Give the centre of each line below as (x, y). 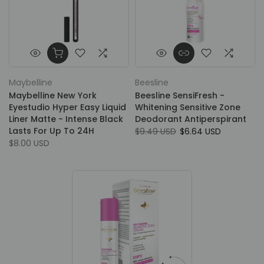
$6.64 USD (200, 131)
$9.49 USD (156, 131)
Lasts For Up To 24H (52, 131)
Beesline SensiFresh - (180, 95)
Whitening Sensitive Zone (188, 107)
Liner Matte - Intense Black (66, 119)
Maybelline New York (53, 95)
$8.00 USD (29, 143)
